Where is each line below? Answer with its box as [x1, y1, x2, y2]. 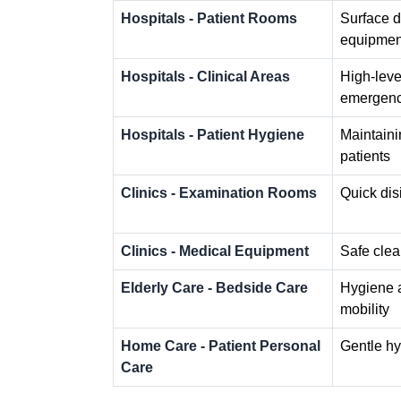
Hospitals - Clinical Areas [121, 68, 290, 84]
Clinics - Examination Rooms [121, 184, 317, 200]
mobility [340, 301, 389, 317]
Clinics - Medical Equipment [121, 243, 309, 259]
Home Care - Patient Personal [121, 337, 320, 354]
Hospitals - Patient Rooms [121, 10, 297, 26]
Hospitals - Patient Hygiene [121, 126, 304, 142]
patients [340, 148, 390, 164]
